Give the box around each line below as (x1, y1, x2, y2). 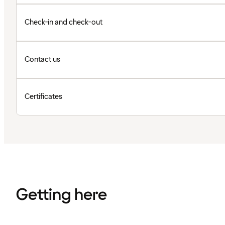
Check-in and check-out (25, 17, 103, 27)
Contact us (25, 54, 60, 64)
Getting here (16, 184, 107, 206)
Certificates (25, 91, 62, 101)
